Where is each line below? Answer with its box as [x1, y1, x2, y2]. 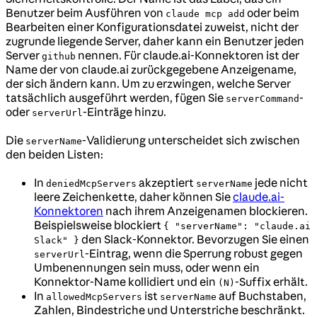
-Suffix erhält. [235, 275, 308, 289]
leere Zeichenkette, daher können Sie [34, 190, 233, 204]
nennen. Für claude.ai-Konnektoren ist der [76, 48, 299, 63]
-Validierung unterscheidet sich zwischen [82, 133, 300, 148]
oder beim [245, 6, 299, 21]
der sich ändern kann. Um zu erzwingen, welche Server [6, 76, 291, 91]
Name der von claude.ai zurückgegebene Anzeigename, [6, 62, 296, 77]
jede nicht [253, 175, 308, 190]
